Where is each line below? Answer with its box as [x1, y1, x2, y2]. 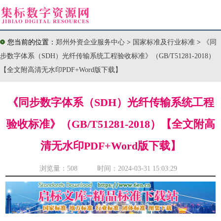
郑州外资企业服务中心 [56, 38, 125, 46]
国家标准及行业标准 [133, 38, 197, 46]
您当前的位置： [7, 38, 56, 46]
